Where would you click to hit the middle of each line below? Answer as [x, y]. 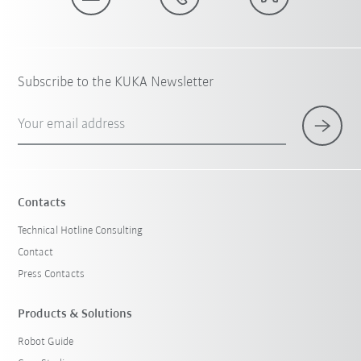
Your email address [72, 125]
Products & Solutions [75, 315]
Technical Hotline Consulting [81, 231]
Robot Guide [46, 342]
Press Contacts [52, 275]
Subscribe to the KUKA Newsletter [116, 83]
